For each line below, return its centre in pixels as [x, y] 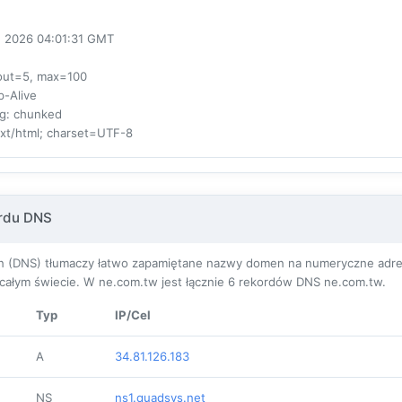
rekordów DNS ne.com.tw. [310, 282]
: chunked [34, 114]
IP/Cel [133, 315]
